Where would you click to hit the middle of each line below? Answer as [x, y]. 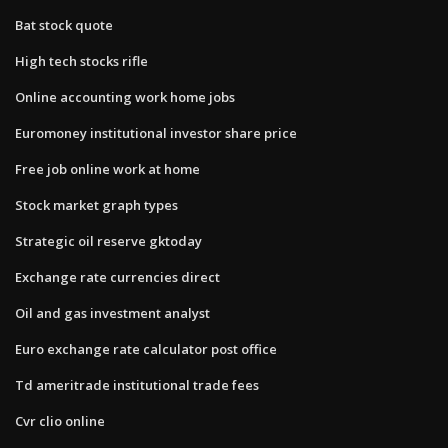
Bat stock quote [64, 24]
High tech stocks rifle [81, 60]
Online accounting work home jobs [125, 96]
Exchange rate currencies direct [117, 276]
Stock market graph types [96, 204]
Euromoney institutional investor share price [156, 132]
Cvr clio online [60, 420]
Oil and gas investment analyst [112, 312]
